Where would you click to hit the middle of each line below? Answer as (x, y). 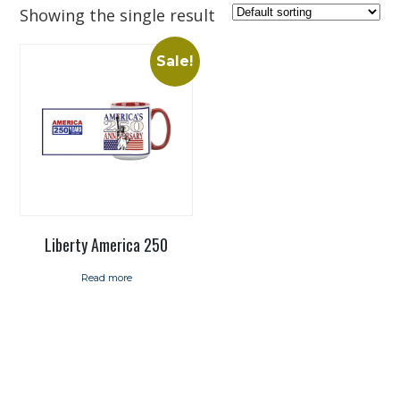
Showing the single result (118, 15)
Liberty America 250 (107, 245)
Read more (106, 278)
